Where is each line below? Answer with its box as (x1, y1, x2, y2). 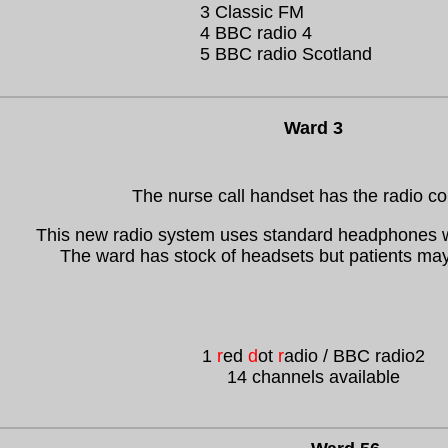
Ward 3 (284, 118, 343, 138)
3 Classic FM (199, 2, 304, 22)
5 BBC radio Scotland (199, 44, 372, 64)
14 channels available (227, 367, 400, 387)
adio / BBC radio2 (284, 346, 425, 366)
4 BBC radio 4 (199, 23, 312, 43)
